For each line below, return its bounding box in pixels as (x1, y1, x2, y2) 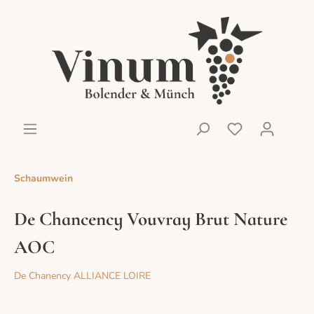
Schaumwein (14, 171, 73, 185)
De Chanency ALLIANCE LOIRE (14, 268, 151, 282)
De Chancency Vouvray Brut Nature (14, 207, 287, 231)
